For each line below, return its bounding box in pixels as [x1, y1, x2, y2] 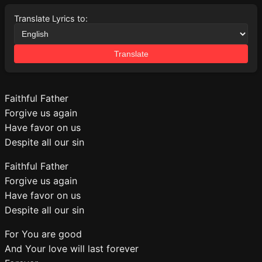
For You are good [5, 228, 82, 240]
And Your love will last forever [5, 243, 139, 254]
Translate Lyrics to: [14, 13, 88, 23]
